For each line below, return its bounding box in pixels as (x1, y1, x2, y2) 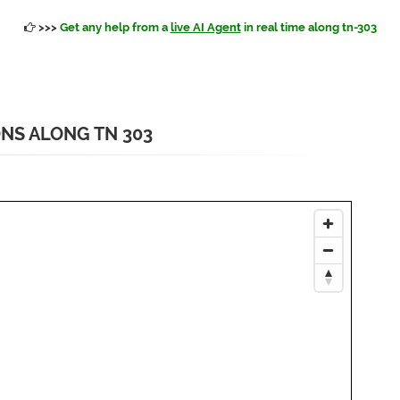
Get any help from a (59, 21, 171, 34)
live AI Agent (170, 21, 241, 34)
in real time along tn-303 (240, 21, 377, 34)
